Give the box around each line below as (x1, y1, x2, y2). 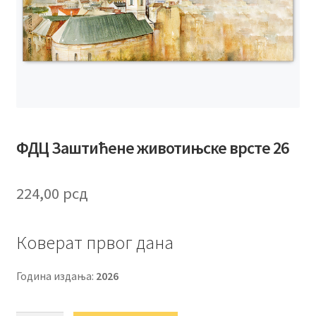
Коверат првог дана (16, 231, 174, 254)
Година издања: (16, 268, 96, 283)
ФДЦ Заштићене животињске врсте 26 (16, 136, 288, 159)
